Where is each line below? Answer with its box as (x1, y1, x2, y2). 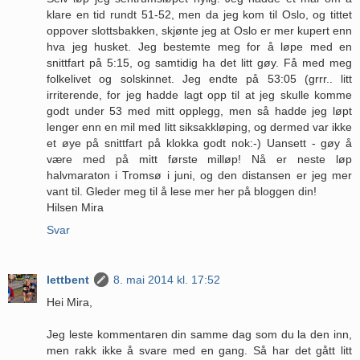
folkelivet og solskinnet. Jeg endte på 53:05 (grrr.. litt (47, 72, 352, 85)
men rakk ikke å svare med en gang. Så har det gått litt (47, 343, 352, 357)
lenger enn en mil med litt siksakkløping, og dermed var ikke (47, 120, 352, 133)
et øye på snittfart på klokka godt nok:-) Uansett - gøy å (47, 136, 352, 149)
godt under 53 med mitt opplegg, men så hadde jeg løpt (47, 104, 352, 117)
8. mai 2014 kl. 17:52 (113, 272, 220, 286)
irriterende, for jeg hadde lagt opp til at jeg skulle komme (47, 88, 352, 101)
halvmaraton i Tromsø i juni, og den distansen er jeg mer (47, 168, 352, 182)
